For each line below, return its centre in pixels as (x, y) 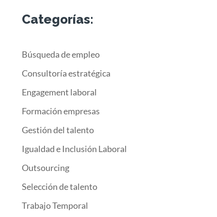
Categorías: (57, 19)
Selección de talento (59, 186)
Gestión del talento (58, 130)
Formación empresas (61, 111)
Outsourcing (45, 167)
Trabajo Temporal (55, 205)
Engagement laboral (59, 92)
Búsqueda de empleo (61, 54)
